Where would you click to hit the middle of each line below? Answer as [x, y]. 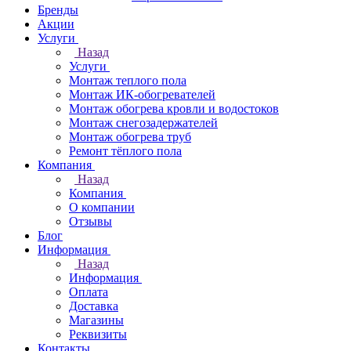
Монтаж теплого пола [128, 80]
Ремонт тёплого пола [125, 151]
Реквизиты [98, 334]
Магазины [96, 320]
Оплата [89, 292]
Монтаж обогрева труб [130, 137]
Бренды [58, 10]
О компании [102, 207]
